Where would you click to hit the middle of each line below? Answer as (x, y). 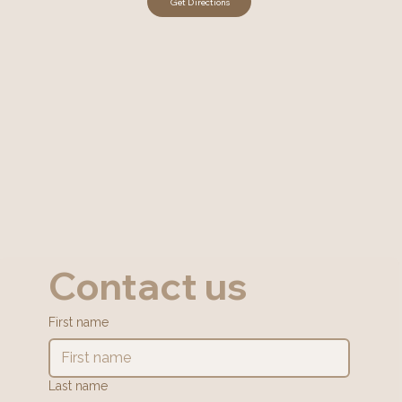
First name (78, 323)
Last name (78, 386)
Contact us (148, 286)
